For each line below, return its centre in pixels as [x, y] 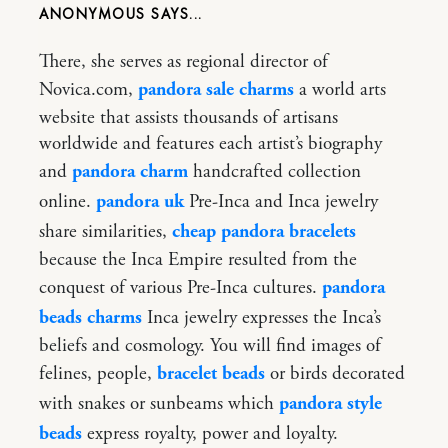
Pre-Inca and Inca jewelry [281, 201]
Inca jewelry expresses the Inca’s [261, 317]
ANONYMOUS [95, 13]
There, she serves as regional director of [183, 61]
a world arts [340, 89]
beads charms [90, 317]
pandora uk [140, 201]
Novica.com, [88, 89]
